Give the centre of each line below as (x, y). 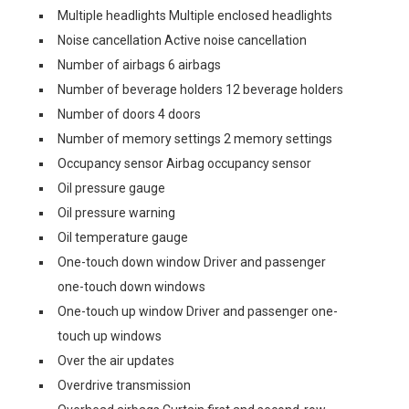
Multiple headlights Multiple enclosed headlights (195, 15)
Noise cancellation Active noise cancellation (182, 40)
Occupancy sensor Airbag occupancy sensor (184, 163)
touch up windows (110, 336)
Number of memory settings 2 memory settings (195, 138)
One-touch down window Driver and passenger (192, 262)
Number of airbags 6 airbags (139, 64)
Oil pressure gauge (111, 188)
